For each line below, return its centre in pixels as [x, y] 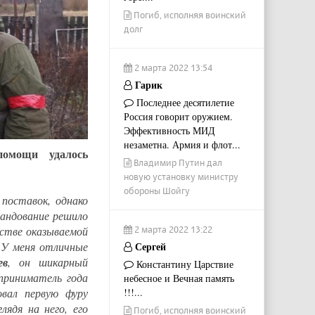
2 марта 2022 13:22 [172, 230]
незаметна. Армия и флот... [182, 145]
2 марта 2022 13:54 [172, 68]
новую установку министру [181, 177]
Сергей [149, 247]
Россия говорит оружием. [178, 117]
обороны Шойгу [156, 191]
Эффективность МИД [169, 131]
